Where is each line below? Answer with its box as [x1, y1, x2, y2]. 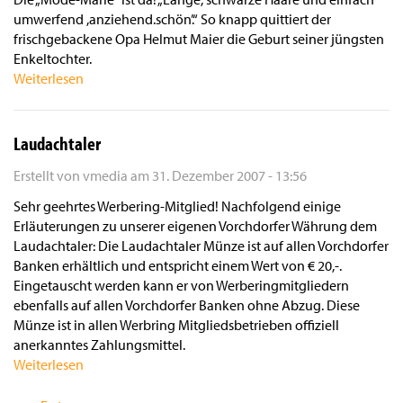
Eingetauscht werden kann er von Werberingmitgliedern [13, 276, 349, 295]
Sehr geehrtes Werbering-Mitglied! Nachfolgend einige [13, 197, 341, 216]
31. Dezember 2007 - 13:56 [152, 166, 307, 185]
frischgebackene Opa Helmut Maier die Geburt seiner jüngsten [13, 30, 384, 49]
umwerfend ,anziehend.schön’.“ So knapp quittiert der [13, 10, 331, 29]
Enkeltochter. [13, 49, 92, 68]
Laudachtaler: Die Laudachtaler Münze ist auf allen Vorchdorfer [13, 237, 389, 255]
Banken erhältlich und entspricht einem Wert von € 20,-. [13, 256, 342, 275]
